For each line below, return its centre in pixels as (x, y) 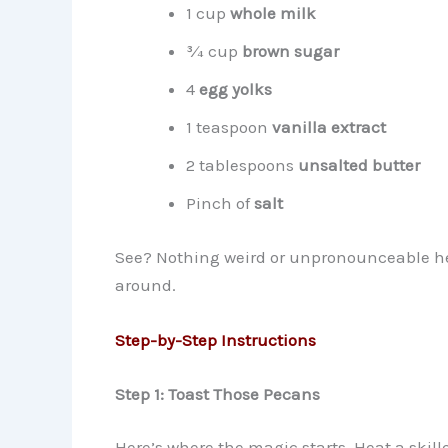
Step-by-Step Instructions (215, 340)
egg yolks (235, 89)
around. (145, 284)
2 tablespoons (241, 165)
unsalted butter (358, 165)
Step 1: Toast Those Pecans (217, 393)
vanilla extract (328, 127)
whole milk (272, 13)
